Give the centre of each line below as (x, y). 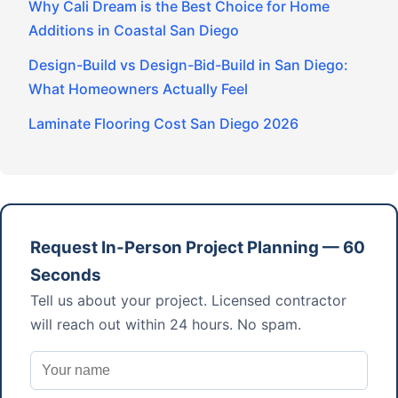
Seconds (66, 275)
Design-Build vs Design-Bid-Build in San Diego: (188, 65)
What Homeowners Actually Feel (138, 89)
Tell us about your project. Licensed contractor (188, 301)
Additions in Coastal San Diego (134, 31)
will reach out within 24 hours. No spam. (166, 325)
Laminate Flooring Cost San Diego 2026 (163, 124)
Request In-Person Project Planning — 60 (198, 248)
